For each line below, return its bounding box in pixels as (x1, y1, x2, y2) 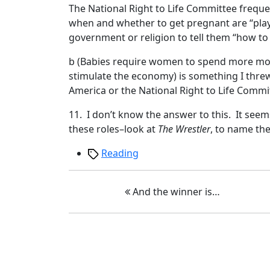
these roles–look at (69, 122, 158, 136)
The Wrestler (158, 122, 210, 136)
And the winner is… (130, 185, 221, 198)
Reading (101, 146, 139, 160)
